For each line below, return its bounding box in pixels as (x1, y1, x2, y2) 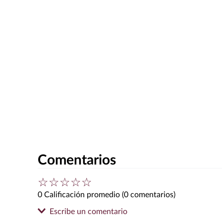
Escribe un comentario (50, 207, 127, 216)
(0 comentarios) (122, 190, 175, 199)
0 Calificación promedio (38, 190, 120, 199)
